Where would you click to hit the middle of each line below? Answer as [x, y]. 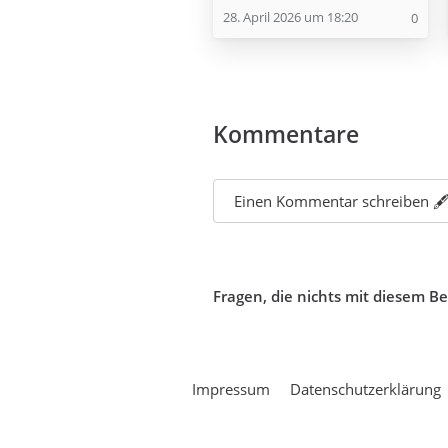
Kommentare [286, 134]
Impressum [231, 389]
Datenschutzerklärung [365, 389]
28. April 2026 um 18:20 [290, 17]
